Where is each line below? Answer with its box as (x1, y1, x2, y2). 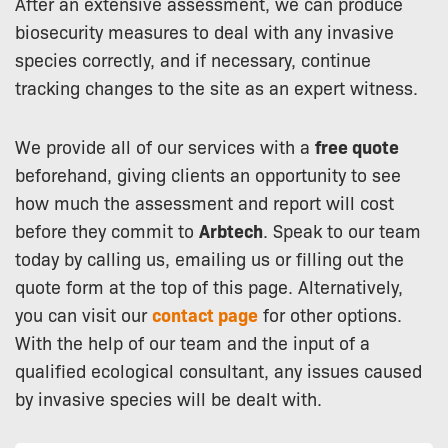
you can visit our (15, 301, 152, 326)
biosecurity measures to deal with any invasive (15, 18, 394, 43)
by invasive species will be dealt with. (15, 385, 322, 410)
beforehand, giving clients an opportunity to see (15, 161, 401, 186)
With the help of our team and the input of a (15, 329, 370, 354)
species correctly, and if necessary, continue (15, 46, 371, 71)
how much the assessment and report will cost (15, 189, 394, 214)
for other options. (258, 301, 402, 326)
